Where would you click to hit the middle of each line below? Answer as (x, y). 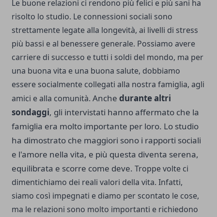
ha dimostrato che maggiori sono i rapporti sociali (106, 140)
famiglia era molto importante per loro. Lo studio (105, 126)
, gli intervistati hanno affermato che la (124, 112)
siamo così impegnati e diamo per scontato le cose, (105, 196)
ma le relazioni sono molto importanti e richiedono (105, 209)
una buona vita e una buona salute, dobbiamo (96, 71)
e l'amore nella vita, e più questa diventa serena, (105, 155)
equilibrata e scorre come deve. (72, 169)
